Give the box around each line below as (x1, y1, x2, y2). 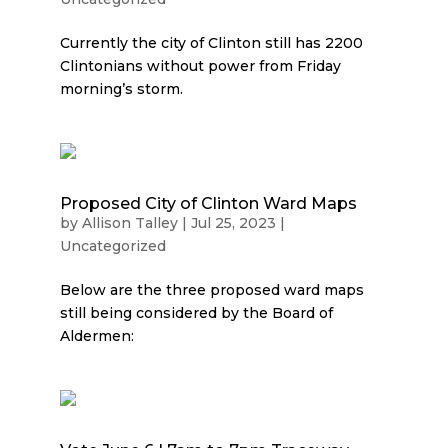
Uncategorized (59, 237, 166, 255)
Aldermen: (59, 327, 134, 345)
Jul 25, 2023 (190, 214, 276, 232)
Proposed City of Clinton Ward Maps (59, 194, 357, 213)
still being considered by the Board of (59, 304, 333, 322)
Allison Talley (81, 214, 178, 232)
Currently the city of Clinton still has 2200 (59, 34, 363, 52)
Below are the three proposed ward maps (59, 281, 364, 299)
